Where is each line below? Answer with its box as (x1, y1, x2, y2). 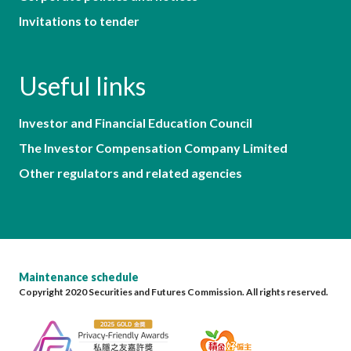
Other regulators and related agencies (19, 165, 242, 180)
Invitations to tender (19, 13, 139, 28)
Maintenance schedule (19, 270, 139, 284)
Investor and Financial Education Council (19, 114, 252, 130)
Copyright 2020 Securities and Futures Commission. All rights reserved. (19, 285, 328, 298)
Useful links (19, 70, 146, 101)
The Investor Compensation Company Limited (19, 139, 288, 155)
